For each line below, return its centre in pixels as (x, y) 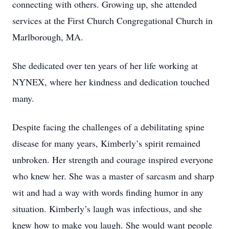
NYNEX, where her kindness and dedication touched (111, 82)
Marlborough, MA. (48, 37)
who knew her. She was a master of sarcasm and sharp (113, 176)
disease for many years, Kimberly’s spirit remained (106, 143)
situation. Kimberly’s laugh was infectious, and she (107, 209)
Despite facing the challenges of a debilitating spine (108, 127)
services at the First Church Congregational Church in (112, 20)
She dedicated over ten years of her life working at (105, 65)
